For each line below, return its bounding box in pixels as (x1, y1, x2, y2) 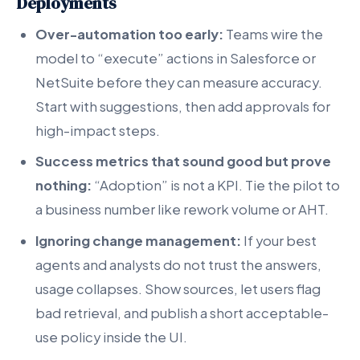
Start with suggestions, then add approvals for (35, 97, 330, 115)
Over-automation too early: (35, 25, 223, 43)
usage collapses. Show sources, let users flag (35, 280, 321, 297)
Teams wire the (223, 25, 323, 43)
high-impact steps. (35, 121, 160, 139)
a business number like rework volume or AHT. (35, 201, 329, 219)
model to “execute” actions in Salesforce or (35, 49, 316, 67)
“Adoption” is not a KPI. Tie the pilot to (92, 177, 340, 194)
